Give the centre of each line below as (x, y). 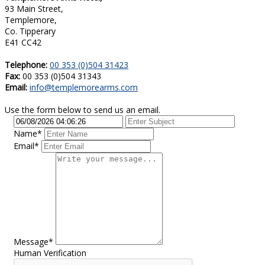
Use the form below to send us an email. (83, 110)
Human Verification (50, 253)
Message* (33, 242)
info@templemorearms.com (84, 88)
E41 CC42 (23, 43)
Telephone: (26, 65)
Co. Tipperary (30, 31)
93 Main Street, (34, 9)
